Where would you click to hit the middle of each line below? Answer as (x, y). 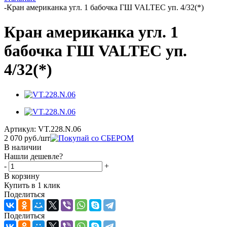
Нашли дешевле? (33, 156)
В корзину (22, 176)
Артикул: (20, 129)
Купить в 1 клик (32, 185)
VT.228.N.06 (60, 129)
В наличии (23, 147)
